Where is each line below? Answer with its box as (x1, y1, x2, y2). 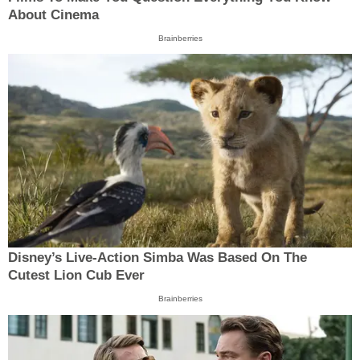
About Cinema (8, 6, 99, 22)
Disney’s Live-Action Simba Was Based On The (8, 250, 307, 266)
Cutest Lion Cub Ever (8, 268, 145, 284)
